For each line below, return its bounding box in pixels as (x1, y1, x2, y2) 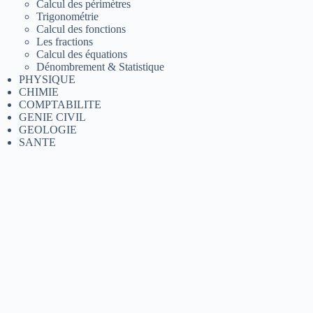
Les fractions (36, 35, 94, 48)
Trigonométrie (36, 10, 99, 22)
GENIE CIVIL (19, 110, 87, 123)
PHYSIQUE (19, 73, 76, 85)
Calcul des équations (36, 48, 128, 60)
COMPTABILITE (19, 98, 102, 110)
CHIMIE (19, 85, 59, 98)
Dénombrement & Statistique (36, 60, 165, 73)
